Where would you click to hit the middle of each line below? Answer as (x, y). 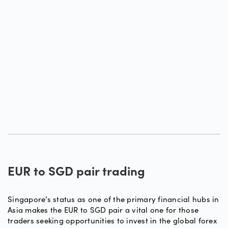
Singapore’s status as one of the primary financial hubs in (113, 199)
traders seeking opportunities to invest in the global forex (112, 220)
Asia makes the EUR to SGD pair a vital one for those (103, 210)
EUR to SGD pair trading (76, 173)
